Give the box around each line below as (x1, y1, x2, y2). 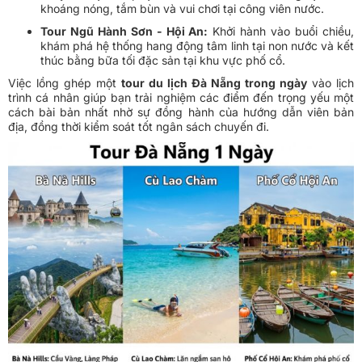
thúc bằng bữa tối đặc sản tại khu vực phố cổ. (40, 53, 285, 67)
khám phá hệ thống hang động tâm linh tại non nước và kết (40, 38, 354, 53)
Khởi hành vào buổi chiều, (208, 23, 355, 38)
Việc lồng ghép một (8, 75, 121, 90)
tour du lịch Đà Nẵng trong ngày (121, 75, 307, 90)
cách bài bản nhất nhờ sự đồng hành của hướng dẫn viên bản (8, 104, 354, 119)
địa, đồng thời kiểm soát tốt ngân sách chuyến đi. (8, 119, 269, 133)
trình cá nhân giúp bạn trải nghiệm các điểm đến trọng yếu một (8, 90, 354, 104)
